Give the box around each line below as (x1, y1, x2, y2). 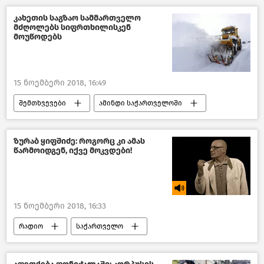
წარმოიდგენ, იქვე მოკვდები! (14, 146, 132, 156)
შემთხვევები (19, 99, 66, 108)
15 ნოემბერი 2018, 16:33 (14, 200, 106, 211)
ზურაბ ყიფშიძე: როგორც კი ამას (14, 136, 145, 147)
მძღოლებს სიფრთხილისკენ (14, 22, 131, 33)
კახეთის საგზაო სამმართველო (14, 13, 141, 24)
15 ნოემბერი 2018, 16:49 (14, 78, 106, 88)
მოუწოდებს (14, 32, 62, 42)
